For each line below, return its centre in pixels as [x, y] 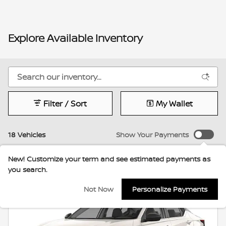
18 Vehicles [27, 134]
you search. [28, 169]
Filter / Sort [65, 103]
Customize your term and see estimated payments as [119, 159]
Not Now [99, 189]
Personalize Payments [170, 189]
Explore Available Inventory [75, 38]
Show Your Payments [152, 134]
